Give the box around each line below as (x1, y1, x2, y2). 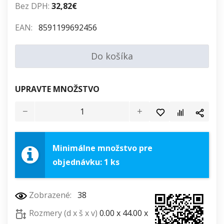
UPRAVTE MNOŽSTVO (15, 83, 99, 95)
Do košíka (91, 50, 133, 62)
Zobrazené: (27, 189, 73, 201)
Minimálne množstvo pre (52, 142, 152, 154)
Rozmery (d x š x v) (27, 207, 99, 219)
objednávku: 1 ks (52, 156, 119, 168)
